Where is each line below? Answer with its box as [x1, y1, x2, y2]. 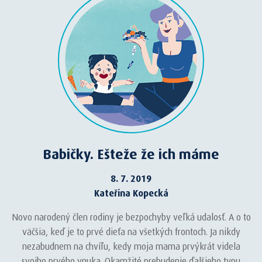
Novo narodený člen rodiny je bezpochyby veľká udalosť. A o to [11, 212, 251, 223]
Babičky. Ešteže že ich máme [43, 146, 219, 163]
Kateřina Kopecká [94, 188, 168, 199]
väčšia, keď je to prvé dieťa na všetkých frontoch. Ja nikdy [22, 226, 240, 237]
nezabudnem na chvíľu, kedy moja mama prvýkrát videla [22, 241, 240, 252]
